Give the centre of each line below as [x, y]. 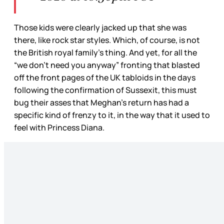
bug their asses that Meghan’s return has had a [101, 103]
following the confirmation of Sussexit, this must [105, 90]
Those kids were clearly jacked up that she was [100, 28]
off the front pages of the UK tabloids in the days [105, 78]
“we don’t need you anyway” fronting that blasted [107, 65]
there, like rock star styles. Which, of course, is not [107, 40]
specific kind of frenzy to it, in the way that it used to [112, 115]
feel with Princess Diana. [60, 128]
